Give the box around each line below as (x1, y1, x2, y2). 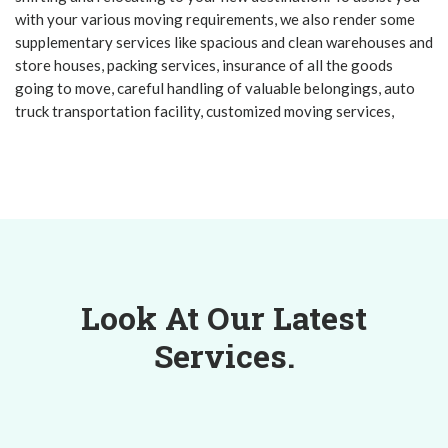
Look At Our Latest (81, 296, 367, 340)
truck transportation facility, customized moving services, (15, 102, 394, 121)
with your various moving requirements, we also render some (15, 10, 415, 29)
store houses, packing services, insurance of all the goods (15, 56, 393, 75)
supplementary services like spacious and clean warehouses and (15, 33, 433, 52)
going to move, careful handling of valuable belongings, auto (15, 79, 415, 98)
